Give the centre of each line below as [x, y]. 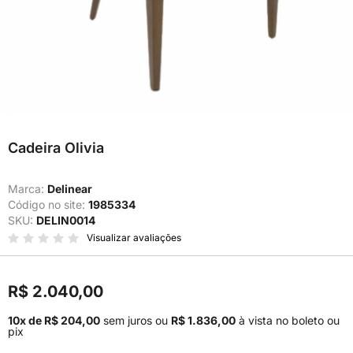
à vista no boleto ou [288, 320]
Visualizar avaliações [134, 238]
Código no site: [48, 204]
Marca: [28, 189]
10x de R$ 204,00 [54, 320]
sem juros [128, 320]
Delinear [70, 189]
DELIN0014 [66, 220]
